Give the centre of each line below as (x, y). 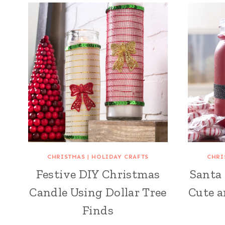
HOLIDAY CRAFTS (120, 156)
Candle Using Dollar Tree (98, 192)
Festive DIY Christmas (98, 174)
